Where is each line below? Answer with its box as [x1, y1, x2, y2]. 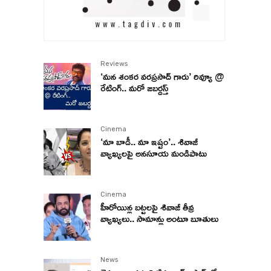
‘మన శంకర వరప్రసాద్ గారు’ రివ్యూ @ [100, 67, 224, 86]
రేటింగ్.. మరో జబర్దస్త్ [100, 79, 168, 97]
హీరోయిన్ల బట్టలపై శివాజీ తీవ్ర [100, 198, 194, 217]
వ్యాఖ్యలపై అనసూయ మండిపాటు [100, 144, 207, 163]
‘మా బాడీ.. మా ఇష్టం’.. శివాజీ [100, 132, 198, 151]
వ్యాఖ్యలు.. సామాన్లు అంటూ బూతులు [100, 209, 218, 228]
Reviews [100, 60, 128, 68]
